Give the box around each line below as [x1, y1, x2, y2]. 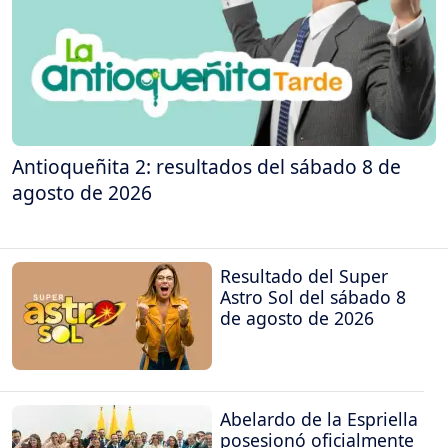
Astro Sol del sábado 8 [220, 284, 406, 309]
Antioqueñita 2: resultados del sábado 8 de [12, 153, 401, 181]
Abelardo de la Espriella [220, 407, 418, 432]
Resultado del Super [220, 263, 388, 288]
